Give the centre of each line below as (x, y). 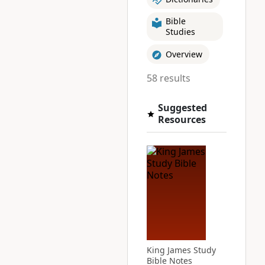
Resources (182, 119)
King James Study (182, 250)
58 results (169, 78)
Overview (184, 54)
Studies (181, 32)
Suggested (183, 108)
